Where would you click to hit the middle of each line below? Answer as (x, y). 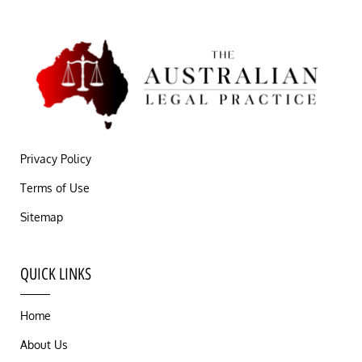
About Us (44, 345)
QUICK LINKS (56, 274)
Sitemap (42, 217)
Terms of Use (55, 188)
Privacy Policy (56, 159)
